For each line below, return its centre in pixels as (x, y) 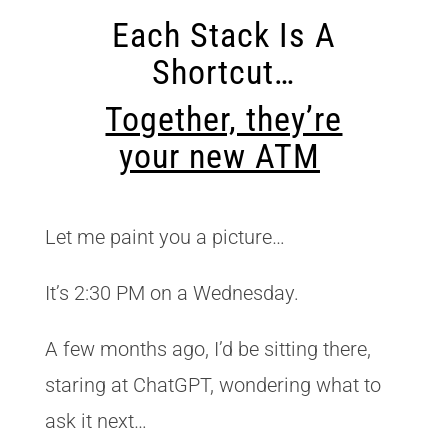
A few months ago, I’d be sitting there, (207, 349)
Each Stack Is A (223, 35)
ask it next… (95, 421)
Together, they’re (224, 119)
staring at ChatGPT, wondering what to (212, 385)
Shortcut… (224, 72)
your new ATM (219, 156)
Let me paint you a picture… (164, 237)
